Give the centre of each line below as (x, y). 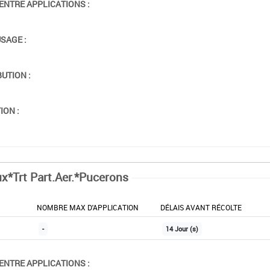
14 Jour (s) (182, 229)
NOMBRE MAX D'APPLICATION (87, 207)
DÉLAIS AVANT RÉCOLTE (201, 207)
